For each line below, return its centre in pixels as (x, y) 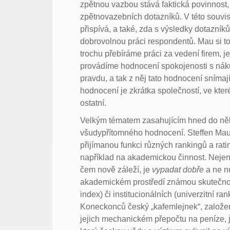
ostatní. (93, 103)
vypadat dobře (178, 169)
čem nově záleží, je (116, 169)
